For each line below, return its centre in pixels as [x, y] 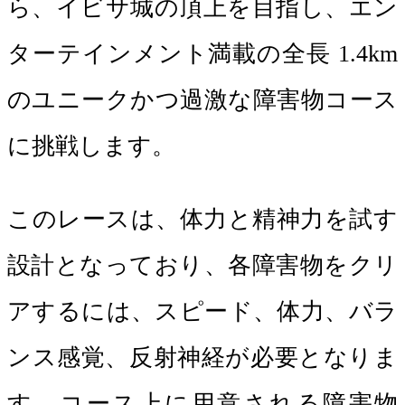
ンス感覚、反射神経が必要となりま [202, 358]
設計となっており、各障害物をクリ [202, 265]
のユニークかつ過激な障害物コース [202, 100]
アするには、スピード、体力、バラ [202, 311]
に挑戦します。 [91, 146]
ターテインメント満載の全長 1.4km [202, 54]
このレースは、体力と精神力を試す [202, 219]
